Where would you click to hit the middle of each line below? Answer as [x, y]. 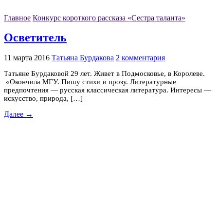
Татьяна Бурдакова [83, 58]
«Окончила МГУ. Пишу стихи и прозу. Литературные [90, 82]
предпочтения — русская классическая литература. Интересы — [108, 90]
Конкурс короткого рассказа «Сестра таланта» [109, 18]
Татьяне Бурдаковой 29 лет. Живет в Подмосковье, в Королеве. [104, 74]
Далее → [18, 114]
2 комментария [140, 58]
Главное [17, 18]
